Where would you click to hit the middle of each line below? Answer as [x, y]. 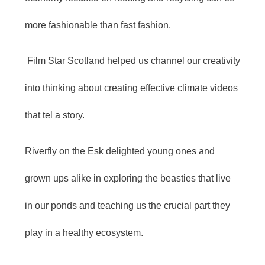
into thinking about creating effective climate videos [131, 88]
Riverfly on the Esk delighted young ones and [120, 151]
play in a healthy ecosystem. [84, 232]
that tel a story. [55, 115]
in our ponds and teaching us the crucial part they [127, 205]
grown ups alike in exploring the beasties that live [128, 178]
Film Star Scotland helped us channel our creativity [132, 61]
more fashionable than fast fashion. [98, 25]
